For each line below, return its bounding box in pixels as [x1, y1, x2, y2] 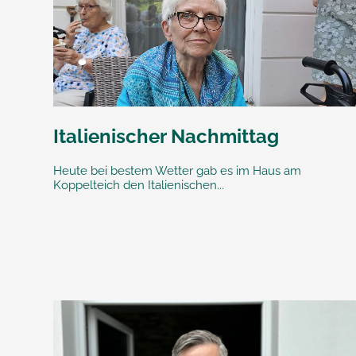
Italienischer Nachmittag [53, 124, 280, 148]
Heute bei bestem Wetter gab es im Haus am [53, 163, 302, 178]
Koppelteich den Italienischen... [53, 177, 225, 192]
